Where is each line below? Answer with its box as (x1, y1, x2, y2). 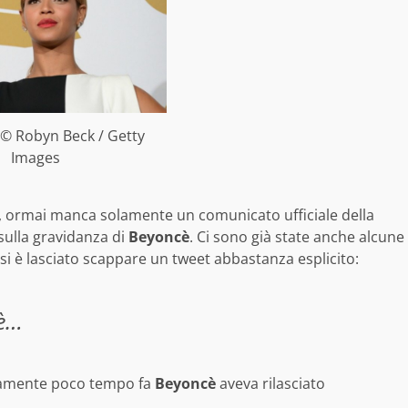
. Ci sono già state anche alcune (189, 227, 404, 248)
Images (10, 148, 60, 168)
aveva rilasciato (216, 373, 325, 394)
